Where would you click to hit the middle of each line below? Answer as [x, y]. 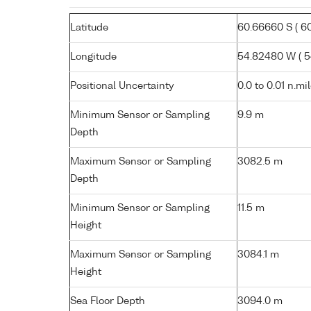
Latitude [89, 27]
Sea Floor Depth [108, 301]
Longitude [93, 57]
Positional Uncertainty [122, 86]
